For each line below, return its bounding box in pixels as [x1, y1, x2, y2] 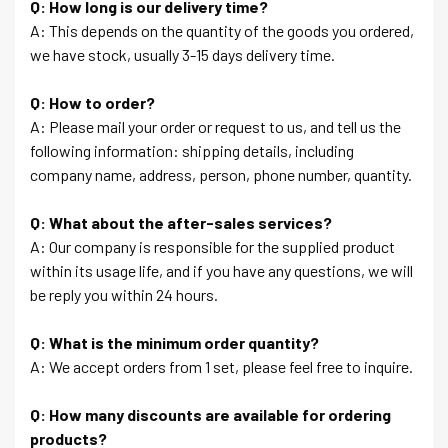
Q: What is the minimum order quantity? [30, 333, 319, 353]
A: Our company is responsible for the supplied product [30, 237, 395, 257]
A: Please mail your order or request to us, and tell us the [30, 117, 401, 137]
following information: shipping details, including [30, 141, 354, 161]
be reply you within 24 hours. [30, 285, 218, 305]
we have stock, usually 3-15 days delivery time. [30, 45, 335, 65]
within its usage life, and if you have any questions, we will [30, 261, 413, 281]
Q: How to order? [30, 93, 155, 113]
